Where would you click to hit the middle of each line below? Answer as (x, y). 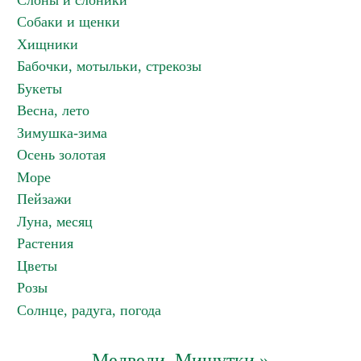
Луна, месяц (55, 222)
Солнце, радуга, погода (89, 310)
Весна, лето (53, 110)
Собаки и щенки (68, 22)
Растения (45, 243)
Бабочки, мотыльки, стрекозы (109, 66)
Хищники (48, 44)
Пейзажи (44, 199)
